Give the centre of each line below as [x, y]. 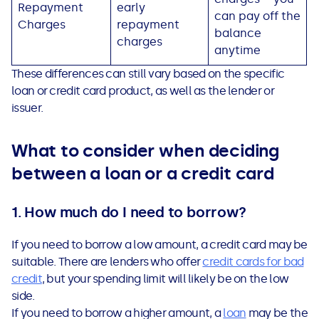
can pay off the [257, 16]
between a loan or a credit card [143, 174]
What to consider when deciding [146, 151]
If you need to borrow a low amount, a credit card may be [159, 245]
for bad [284, 262]
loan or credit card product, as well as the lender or [143, 91]
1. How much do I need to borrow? [129, 213]
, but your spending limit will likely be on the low [165, 279]
